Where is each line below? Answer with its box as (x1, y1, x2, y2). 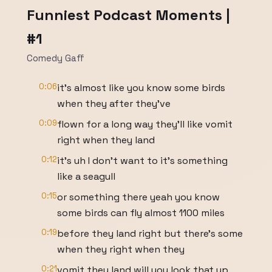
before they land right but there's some (57, 227, 243, 240)
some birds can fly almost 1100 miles (57, 206, 225, 219)
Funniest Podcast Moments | (27, 5, 230, 24)
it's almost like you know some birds (57, 81, 225, 94)
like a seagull (57, 170, 115, 183)
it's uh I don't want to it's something (57, 154, 228, 167)
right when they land (57, 134, 155, 146)
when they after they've (57, 97, 171, 110)
